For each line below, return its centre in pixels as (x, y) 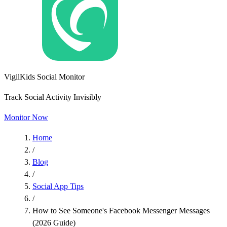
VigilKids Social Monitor (44, 77)
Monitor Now (26, 118)
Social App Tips (58, 186)
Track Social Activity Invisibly (53, 97)
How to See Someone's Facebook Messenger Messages (121, 211)
